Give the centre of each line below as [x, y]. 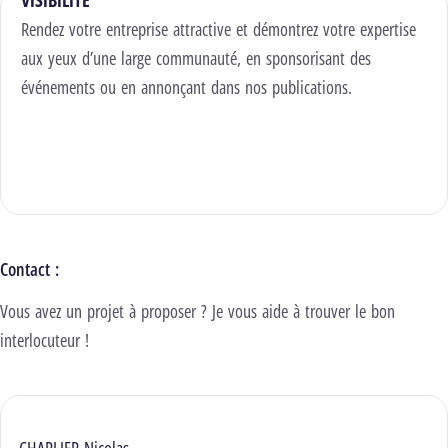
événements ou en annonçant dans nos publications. [186, 87]
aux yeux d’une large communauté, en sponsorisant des [196, 58]
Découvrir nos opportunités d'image [186, 160]
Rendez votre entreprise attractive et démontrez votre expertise [218, 29]
